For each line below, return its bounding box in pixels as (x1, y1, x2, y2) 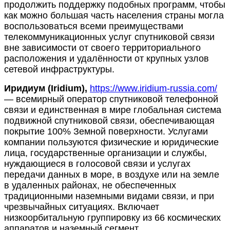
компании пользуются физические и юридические (4, 137, 219, 147)
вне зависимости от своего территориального (4, 42, 201, 53)
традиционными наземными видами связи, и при (4, 190, 214, 201)
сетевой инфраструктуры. (4, 64, 114, 74)
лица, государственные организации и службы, (4, 147, 207, 158)
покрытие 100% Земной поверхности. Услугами (4, 126, 208, 137)
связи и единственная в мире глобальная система (4, 104, 221, 115)
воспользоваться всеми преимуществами (4, 21, 183, 31)
